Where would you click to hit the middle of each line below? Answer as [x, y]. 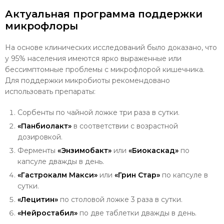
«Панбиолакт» [44, 126]
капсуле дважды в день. [61, 161]
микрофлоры [41, 26]
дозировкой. [40, 137]
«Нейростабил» [47, 213]
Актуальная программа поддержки [104, 14]
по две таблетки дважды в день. [137, 213]
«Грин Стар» [136, 175]
